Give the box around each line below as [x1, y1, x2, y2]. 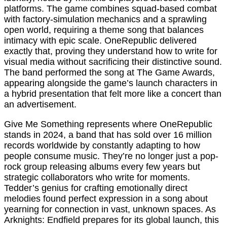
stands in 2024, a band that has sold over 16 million [4, 130, 212, 140]
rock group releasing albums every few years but [4, 162, 200, 172]
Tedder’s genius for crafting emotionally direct [4, 183, 187, 194]
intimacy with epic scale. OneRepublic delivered [4, 35, 197, 46]
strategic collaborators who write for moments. [4, 172, 190, 183]
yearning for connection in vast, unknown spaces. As [4, 204, 216, 215]
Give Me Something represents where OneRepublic [4, 119, 212, 130]
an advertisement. [4, 99, 77, 110]
